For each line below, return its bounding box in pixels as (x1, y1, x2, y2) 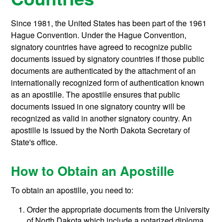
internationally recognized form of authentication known (11, 77, 205, 89)
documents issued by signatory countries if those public (11, 53, 205, 65)
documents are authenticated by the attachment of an (11, 65, 196, 77)
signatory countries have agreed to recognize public (11, 41, 192, 53)
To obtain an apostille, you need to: (11, 184, 134, 196)
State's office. (11, 136, 58, 148)
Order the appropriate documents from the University (27, 204, 210, 216)
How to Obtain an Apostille (11, 162, 174, 180)
